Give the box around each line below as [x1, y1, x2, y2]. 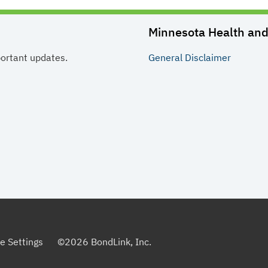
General [148, 51, 182, 63]
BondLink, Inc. [89, 236, 151, 248]
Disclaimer [182, 51, 231, 63]
